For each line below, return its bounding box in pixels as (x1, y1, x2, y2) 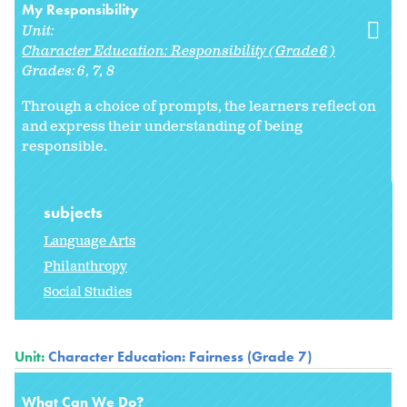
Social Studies (44, 283, 132, 301)
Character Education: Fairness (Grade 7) (48, 346, 312, 366)
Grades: (22, 61, 78, 81)
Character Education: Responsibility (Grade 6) (22, 41, 335, 61)
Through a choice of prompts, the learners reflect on (22, 96, 376, 116)
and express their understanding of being (22, 116, 303, 136)
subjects (44, 201, 106, 223)
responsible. (22, 136, 107, 156)
